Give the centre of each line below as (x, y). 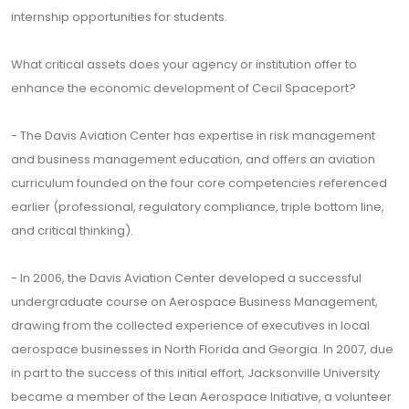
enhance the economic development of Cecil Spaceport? (184, 88)
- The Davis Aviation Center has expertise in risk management (193, 136)
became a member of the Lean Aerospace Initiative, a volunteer (201, 397)
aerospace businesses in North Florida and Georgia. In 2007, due (202, 349)
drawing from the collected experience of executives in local (190, 325)
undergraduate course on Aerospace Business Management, (194, 302)
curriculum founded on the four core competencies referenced (199, 183)
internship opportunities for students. (119, 17)
